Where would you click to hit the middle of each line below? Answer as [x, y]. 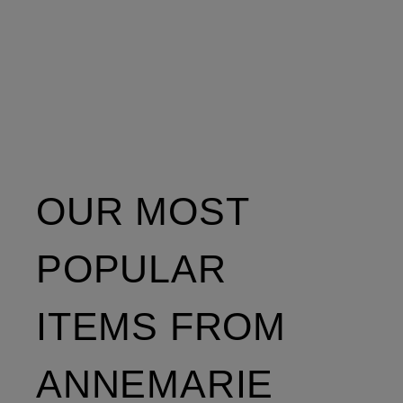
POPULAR [131, 269]
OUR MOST [143, 212]
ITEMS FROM [161, 327]
